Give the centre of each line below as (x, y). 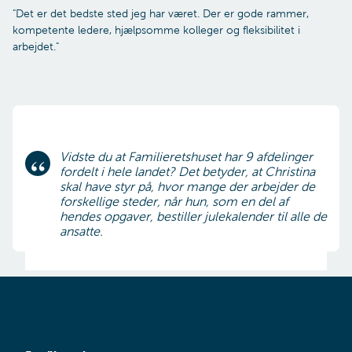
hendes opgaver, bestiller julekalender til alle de (193, 216)
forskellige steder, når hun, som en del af (174, 201)
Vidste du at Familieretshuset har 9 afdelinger (186, 156)
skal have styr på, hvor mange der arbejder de (187, 186)
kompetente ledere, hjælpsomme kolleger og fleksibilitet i (156, 30)
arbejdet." (36, 46)
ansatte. (81, 231)
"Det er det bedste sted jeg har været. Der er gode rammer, (161, 13)
